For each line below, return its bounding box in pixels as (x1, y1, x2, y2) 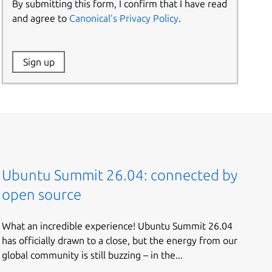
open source (1, 186, 81, 203)
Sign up (22, 56, 55, 68)
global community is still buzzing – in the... (1, 249, 183, 260)
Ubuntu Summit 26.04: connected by (1, 167, 237, 184)
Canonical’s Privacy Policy (69, 13, 179, 24)
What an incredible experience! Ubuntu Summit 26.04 (1, 220, 233, 231)
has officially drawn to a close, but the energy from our (1, 234, 237, 246)
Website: (12, 56, 51, 68)
